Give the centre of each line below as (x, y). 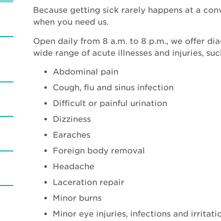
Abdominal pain (86, 72)
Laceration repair (89, 183)
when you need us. (71, 22)
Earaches (72, 135)
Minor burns (77, 198)
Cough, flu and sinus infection (113, 88)
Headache (74, 167)
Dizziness (72, 119)
